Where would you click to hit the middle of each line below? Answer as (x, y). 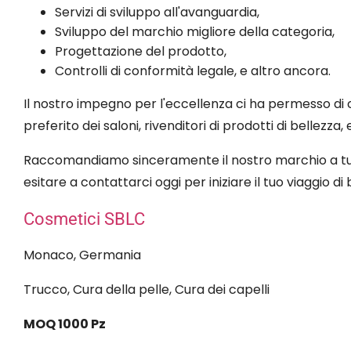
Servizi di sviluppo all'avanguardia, (157, 12)
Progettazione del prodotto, (141, 51)
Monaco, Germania (82, 255)
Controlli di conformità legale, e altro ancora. (193, 71)
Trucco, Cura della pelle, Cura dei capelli (147, 289)
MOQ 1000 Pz (65, 324)
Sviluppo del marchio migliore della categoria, (195, 31)
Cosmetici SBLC (84, 219)
